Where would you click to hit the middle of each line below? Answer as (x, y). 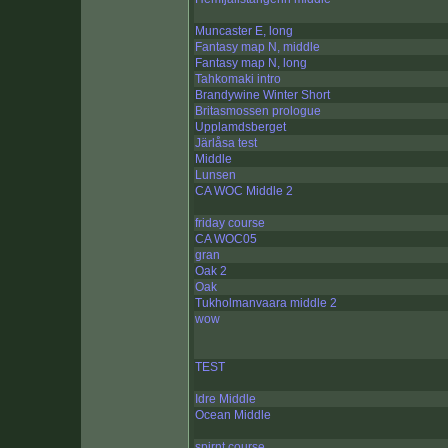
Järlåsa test (226, 143)
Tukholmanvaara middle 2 (266, 303)
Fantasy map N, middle (257, 47)
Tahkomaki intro (238, 79)
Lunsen (215, 175)
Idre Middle (225, 399)
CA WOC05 (226, 239)
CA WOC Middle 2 (244, 191)
